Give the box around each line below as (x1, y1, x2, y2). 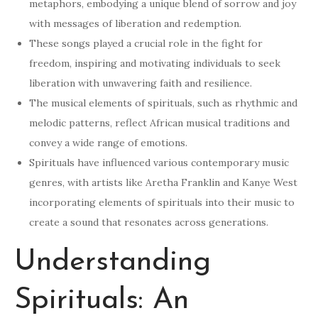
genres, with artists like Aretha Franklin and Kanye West (29, 176, 297, 190)
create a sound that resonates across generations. (29, 216, 268, 229)
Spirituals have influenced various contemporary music (29, 156, 289, 170)
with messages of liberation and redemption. (29, 17, 241, 31)
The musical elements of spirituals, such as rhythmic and (29, 97, 297, 110)
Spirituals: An (14, 285, 189, 317)
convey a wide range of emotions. (29, 136, 187, 150)
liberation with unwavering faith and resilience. (29, 77, 252, 90)
